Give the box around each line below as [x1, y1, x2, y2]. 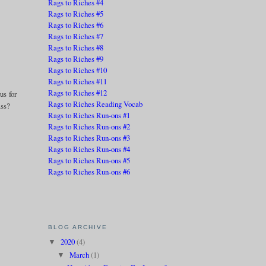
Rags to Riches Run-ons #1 [47, 109, 130, 121]
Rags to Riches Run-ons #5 [47, 154, 130, 166]
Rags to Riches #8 [47, 42, 103, 53]
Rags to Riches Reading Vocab [47, 98, 142, 109]
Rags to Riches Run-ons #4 [47, 143, 130, 154]
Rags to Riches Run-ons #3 [47, 132, 130, 143]
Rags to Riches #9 [47, 53, 103, 64]
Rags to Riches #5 [47, 8, 103, 19]
